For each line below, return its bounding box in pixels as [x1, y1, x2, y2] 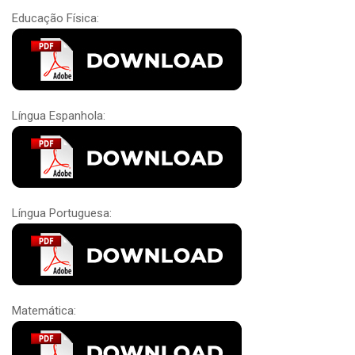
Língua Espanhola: [12, 108, 105, 123]
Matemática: [12, 303, 76, 318]
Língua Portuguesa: [12, 205, 112, 220]
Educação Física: [12, 10, 99, 25]
